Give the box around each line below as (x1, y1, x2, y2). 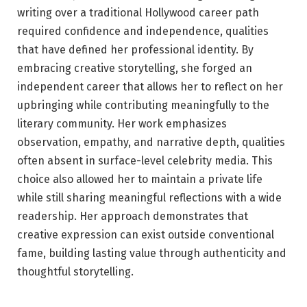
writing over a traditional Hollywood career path (17, 6, 259, 20)
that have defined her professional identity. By (17, 43, 254, 57)
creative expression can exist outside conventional (17, 228, 274, 242)
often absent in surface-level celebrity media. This (17, 154, 273, 168)
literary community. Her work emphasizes (17, 117, 227, 131)
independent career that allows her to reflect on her (17, 80, 283, 94)
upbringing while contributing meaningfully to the (17, 99, 269, 112)
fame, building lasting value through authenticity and (17, 247, 286, 260)
